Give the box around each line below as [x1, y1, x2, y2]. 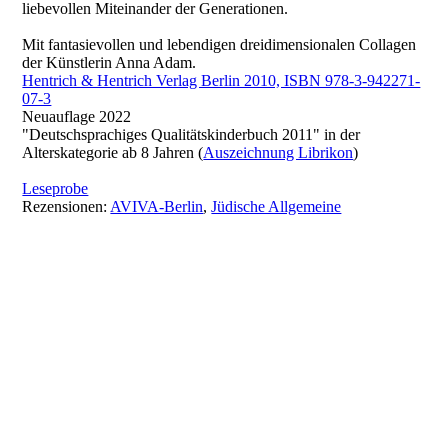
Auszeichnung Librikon [203, 144, 354, 161]
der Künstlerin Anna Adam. [22, 54, 197, 71]
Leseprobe [22, 180, 89, 197]
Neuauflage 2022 [22, 108, 132, 125]
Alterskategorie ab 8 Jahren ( [22, 144, 204, 161]
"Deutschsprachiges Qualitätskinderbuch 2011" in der [22, 126, 361, 143]
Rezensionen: [22, 198, 111, 215]
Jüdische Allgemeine [211, 198, 342, 215]
